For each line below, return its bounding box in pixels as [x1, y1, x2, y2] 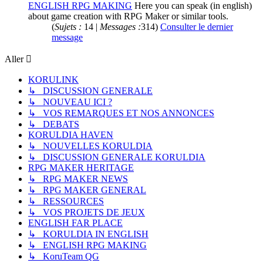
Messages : [100, 22, 141, 32]
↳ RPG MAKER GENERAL [28, 185, 146, 195]
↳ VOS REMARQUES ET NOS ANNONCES [28, 108, 214, 119]
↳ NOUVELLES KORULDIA [28, 141, 153, 151]
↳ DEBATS [28, 119, 79, 130]
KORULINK [28, 75, 79, 85]
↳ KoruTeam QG [28, 251, 99, 262]
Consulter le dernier [160, 22, 233, 32]
